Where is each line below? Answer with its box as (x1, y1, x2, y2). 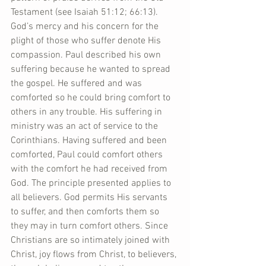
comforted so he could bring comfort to (11, 92, 173, 104)
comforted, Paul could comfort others (11, 149, 165, 161)
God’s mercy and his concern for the (11, 21, 161, 33)
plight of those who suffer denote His (11, 35, 163, 47)
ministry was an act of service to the (11, 121, 160, 132)
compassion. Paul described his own (11, 49, 163, 61)
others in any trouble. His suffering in (11, 106, 164, 118)
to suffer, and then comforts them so (11, 206, 161, 218)
